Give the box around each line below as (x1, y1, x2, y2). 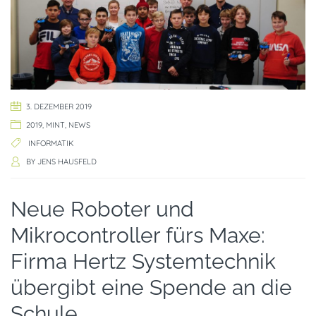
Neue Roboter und (11, 196, 194, 221)
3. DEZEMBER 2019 (26, 101, 92, 111)
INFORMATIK (28, 138, 73, 148)
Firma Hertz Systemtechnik (11, 248, 276, 274)
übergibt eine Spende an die (11, 274, 292, 300)
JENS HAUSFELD (37, 156, 97, 166)
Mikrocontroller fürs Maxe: (11, 222, 265, 248)
